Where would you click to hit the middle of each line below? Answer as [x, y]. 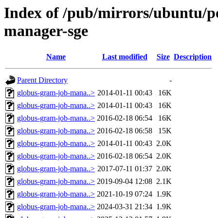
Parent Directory [42, 80]
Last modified [125, 57]
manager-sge [46, 31]
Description [193, 57]
